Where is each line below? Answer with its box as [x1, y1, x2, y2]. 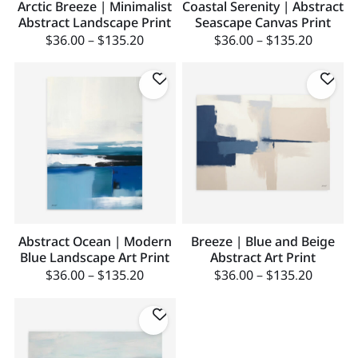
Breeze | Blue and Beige [191, 233, 336, 251]
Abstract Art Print [210, 249, 316, 267]
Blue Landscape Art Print [20, 249, 170, 267]
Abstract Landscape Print [18, 13, 172, 31]
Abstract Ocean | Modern [18, 233, 172, 251]
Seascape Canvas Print [195, 13, 332, 31]
